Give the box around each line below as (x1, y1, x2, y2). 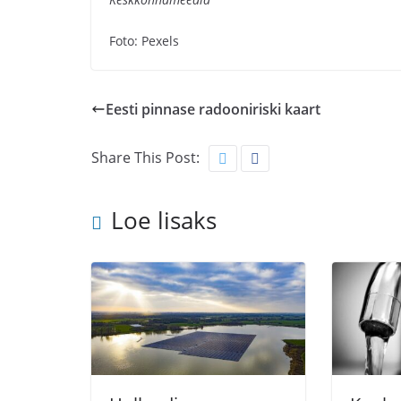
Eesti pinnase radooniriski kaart (106, 99, 320, 119)
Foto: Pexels (109, 32, 179, 49)
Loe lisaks (111, 204, 217, 236)
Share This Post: (91, 148, 200, 167)
